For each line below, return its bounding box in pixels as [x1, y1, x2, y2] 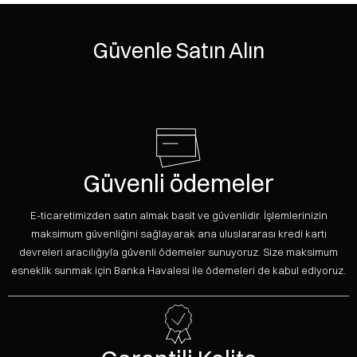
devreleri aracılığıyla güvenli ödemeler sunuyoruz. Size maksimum [19, 245, 338, 259]
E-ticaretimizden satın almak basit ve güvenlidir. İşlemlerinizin [29, 209, 328, 222]
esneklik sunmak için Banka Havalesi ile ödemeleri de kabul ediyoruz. [11, 264, 346, 277]
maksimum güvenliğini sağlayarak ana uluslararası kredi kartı [30, 227, 327, 241]
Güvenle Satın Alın [92, 37, 265, 65]
